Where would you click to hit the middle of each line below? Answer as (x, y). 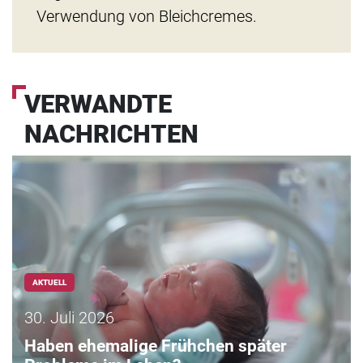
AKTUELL (49, 283)
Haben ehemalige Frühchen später (156, 346)
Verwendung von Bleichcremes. (147, 17)
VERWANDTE (98, 105)
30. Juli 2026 (69, 317)
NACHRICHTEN (111, 135)
